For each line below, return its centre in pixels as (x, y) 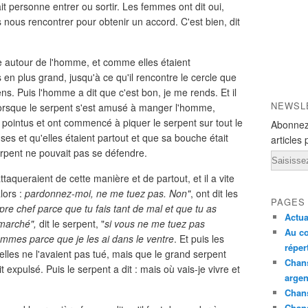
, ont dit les (214, 193)
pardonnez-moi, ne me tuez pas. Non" (108, 193)
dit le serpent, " (70, 223)
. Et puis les (199, 239)
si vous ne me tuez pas (155, 223)
